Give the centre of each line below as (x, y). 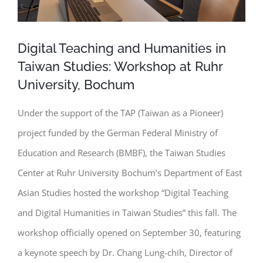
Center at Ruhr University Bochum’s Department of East (130, 172)
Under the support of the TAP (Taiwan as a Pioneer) (120, 112)
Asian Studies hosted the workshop (88, 192)
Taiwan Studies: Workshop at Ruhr (120, 66)
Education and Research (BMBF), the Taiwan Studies (122, 152)
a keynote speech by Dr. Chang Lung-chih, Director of (125, 252)
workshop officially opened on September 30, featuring (129, 232)
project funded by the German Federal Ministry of (118, 132)
